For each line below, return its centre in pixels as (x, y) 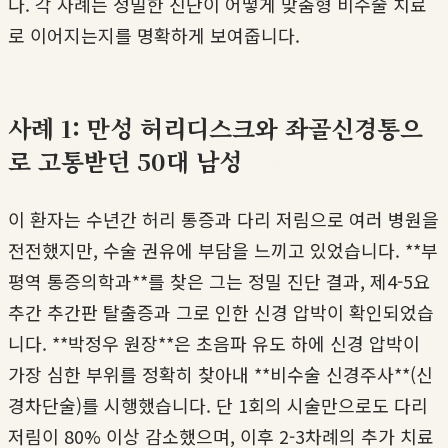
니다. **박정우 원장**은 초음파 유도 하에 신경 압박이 (214, 343)
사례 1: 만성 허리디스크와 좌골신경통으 (215, 128)
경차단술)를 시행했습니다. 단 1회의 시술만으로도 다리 (218, 405)
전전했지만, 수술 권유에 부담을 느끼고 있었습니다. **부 (223, 250)
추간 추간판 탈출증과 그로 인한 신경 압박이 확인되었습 (221, 312)
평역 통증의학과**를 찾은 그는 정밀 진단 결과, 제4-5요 (219, 281)
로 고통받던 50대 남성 (125, 161)
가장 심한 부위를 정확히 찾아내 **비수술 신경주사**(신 (220, 374)
